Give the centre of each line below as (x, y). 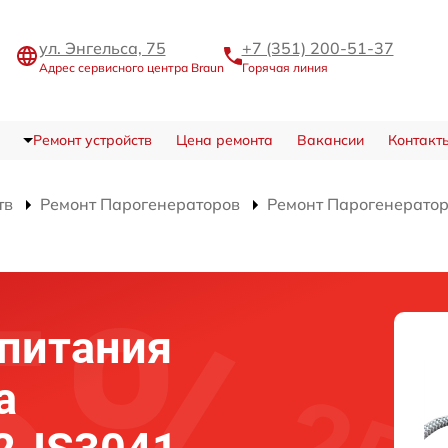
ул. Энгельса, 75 (102, 48)
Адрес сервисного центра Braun (131, 67)
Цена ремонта (224, 140)
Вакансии (330, 140)
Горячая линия (284, 67)
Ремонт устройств (92, 140)
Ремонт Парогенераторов (140, 204)
